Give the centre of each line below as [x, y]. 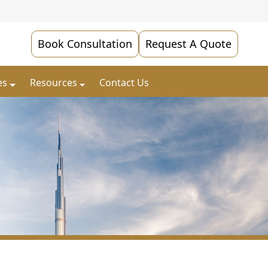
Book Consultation [85, 44]
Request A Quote [188, 44]
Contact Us [124, 83]
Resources [53, 83]
